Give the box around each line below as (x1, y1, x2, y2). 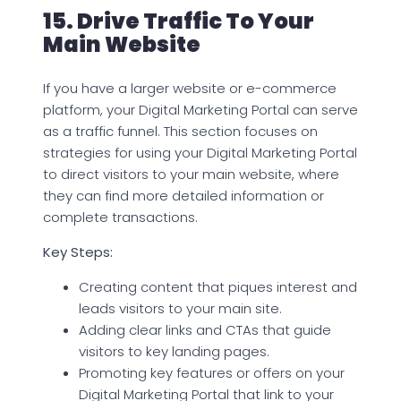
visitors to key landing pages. (79, 341, 269, 361)
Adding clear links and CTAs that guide (79, 320, 331, 339)
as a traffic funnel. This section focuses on (43, 121, 318, 141)
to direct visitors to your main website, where (43, 164, 339, 183)
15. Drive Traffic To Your (43, 5, 314, 36)
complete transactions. (43, 207, 198, 226)
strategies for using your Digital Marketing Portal (43, 142, 357, 162)
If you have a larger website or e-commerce (43, 78, 337, 98)
